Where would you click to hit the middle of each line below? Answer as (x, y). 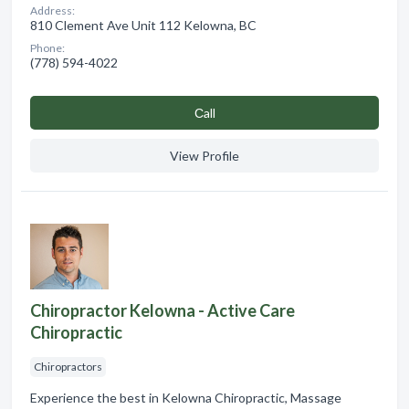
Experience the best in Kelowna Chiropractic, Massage (186, 398)
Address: (52, 11)
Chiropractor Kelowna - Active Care (163, 311)
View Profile (204, 156)
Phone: (47, 48)
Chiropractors (68, 367)
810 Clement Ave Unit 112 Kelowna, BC (143, 26)
